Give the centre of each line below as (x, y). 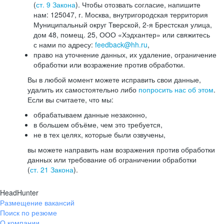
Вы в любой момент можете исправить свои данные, (114, 79)
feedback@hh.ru (121, 44)
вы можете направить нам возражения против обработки (121, 149)
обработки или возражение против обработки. (109, 64)
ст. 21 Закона (52, 169)
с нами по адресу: (64, 44)
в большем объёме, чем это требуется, (98, 124)
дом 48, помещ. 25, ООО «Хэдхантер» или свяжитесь (122, 34)
